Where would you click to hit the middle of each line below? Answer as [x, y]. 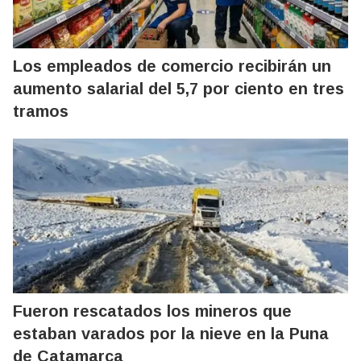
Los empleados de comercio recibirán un [172, 66]
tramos [41, 111]
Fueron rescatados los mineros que [152, 311]
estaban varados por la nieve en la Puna [171, 333]
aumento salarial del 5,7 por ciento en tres [178, 88]
